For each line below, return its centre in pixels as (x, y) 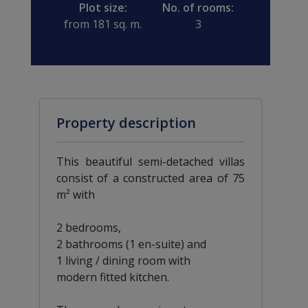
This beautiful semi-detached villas (151, 161)
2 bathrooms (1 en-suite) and (131, 244)
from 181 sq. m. (103, 24)
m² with (75, 194)
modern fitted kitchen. (112, 277)
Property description (126, 122)
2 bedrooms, (88, 227)
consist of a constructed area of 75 (151, 178)
